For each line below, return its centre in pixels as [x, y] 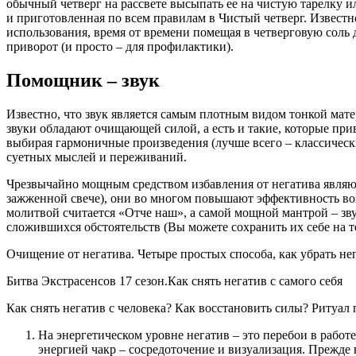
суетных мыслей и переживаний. [97, 157]
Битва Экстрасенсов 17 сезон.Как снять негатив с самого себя [174, 281]
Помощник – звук [83, 81]
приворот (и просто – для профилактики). [120, 47]
